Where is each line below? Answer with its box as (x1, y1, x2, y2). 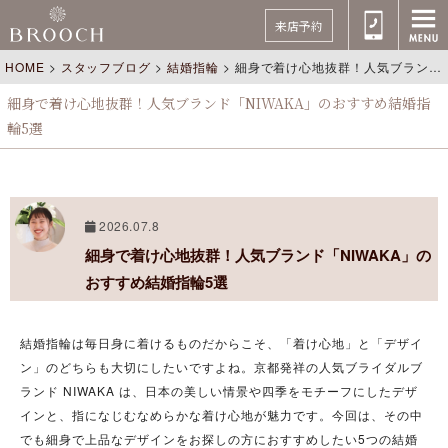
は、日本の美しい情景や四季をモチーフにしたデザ (115, 382, 418, 400)
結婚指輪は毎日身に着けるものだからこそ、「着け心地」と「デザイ (20, 334, 423, 352)
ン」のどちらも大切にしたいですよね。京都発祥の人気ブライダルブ (20, 358, 423, 376)
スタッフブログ (60, 58, 152, 75)
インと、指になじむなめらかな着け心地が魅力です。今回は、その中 (20, 406, 423, 424)
